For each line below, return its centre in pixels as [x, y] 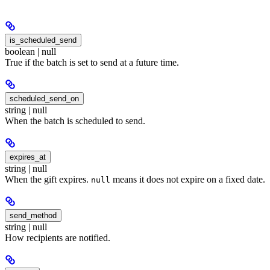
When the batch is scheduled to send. [75, 121]
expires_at [28, 157]
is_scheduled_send [43, 40]
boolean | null [30, 52]
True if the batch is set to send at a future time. [92, 63]
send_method [33, 216]
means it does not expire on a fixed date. [188, 180]
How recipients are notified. [58, 238]
